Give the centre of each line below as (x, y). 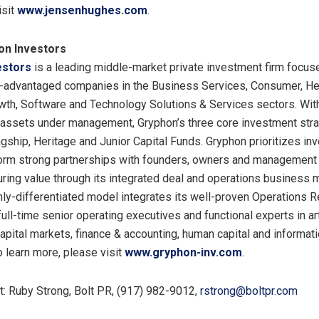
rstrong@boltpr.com (249, 291)
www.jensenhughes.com (82, 10)
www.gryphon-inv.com (183, 252)
